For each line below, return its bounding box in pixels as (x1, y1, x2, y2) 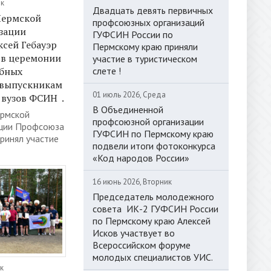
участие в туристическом (93, 53, 197, 65)
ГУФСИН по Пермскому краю (93, 128, 214, 140)
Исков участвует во (93, 227, 175, 239)
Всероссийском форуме (93, 239, 191, 251)
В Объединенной (93, 103, 163, 116)
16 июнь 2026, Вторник (93, 177, 172, 187)
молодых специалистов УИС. (93, 251, 213, 263)
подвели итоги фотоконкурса (93, 140, 215, 152)
